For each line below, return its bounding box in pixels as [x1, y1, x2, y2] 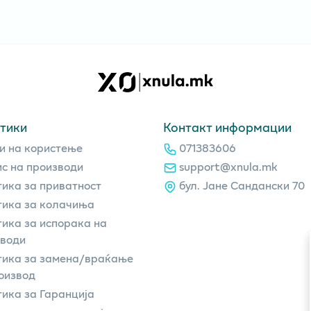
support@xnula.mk [179, 157, 278, 175]
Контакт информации [162, 117, 292, 136]
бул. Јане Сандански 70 [179, 176, 305, 194]
